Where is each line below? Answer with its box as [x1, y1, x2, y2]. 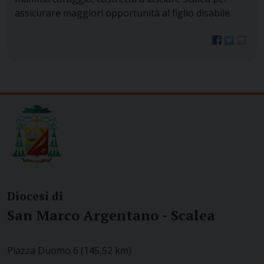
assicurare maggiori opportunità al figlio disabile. [14, 6, 232, 20]
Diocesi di [7, 188, 63, 203]
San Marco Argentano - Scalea [7, 205, 215, 225]
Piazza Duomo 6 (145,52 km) [7, 243, 131, 257]
